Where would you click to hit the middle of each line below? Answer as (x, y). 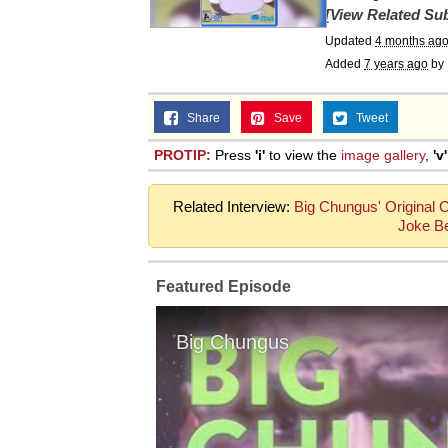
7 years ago (396, 64)
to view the (303, 155)
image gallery (383, 155)
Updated (350, 41)
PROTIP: (182, 155)
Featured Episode (223, 286)
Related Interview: (233, 206)
